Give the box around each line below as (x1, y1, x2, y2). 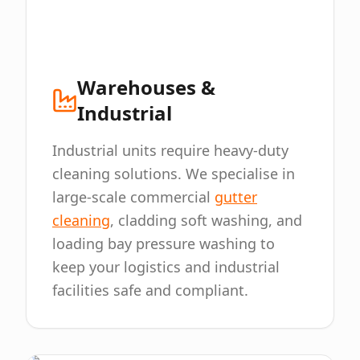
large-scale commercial (52, 187, 215, 207)
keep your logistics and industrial (52, 257, 280, 276)
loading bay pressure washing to (52, 234, 275, 253)
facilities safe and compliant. (52, 280, 248, 300)
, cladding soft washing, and (110, 211, 302, 230)
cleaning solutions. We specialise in (52, 164, 295, 183)
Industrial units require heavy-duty (52, 141, 288, 160)
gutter (215, 187, 257, 207)
